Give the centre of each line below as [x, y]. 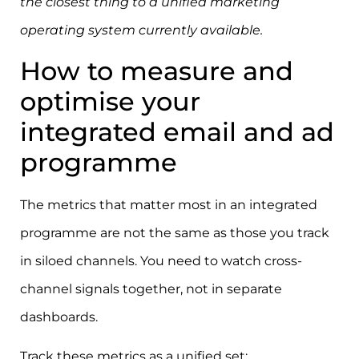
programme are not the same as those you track [175, 232]
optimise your [110, 101]
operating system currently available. [141, 30]
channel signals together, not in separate [151, 288]
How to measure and [157, 71]
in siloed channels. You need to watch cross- [161, 260]
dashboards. [59, 317]
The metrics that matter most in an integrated [169, 204]
